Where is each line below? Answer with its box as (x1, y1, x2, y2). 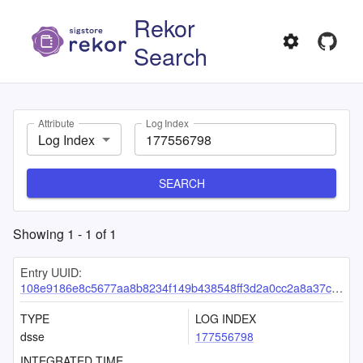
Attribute (38, 116, 75, 130)
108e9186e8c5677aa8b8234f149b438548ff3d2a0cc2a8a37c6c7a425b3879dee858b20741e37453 (20, 279, 331, 296)
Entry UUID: (20, 263, 82, 280)
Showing (13, 224, 67, 243)
